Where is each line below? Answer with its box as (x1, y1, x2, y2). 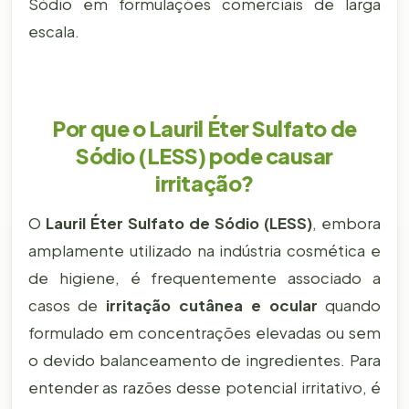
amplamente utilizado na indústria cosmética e (27, 240, 382, 260)
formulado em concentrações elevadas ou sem (27, 322, 382, 342)
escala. (27, 21, 79, 41)
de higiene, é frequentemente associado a (27, 267, 382, 288)
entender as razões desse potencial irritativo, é (27, 377, 382, 397)
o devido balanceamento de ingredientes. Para (27, 350, 382, 370)
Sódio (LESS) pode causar (76, 142, 333, 170)
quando (317, 295, 382, 315)
